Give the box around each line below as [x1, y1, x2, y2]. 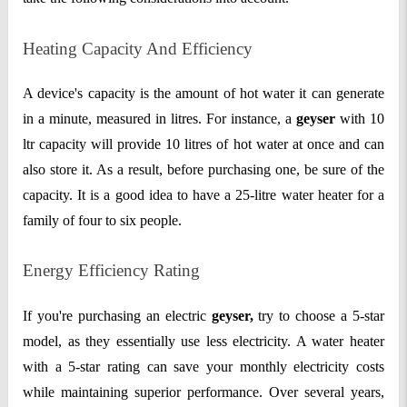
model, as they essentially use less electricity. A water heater [23, 333, 384, 349]
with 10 [335, 111, 384, 127]
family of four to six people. [23, 213, 182, 229]
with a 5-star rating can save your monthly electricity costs [23, 358, 384, 374]
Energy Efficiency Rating [23, 261, 200, 281]
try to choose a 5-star [253, 307, 385, 323]
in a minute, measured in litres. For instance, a [23, 111, 292, 127]
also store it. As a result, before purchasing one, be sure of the [23, 162, 384, 178]
